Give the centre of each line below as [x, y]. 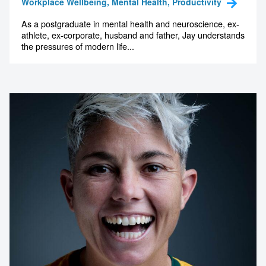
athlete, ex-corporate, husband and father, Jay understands [133, 35]
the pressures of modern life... [78, 46]
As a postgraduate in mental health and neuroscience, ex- [130, 24]
